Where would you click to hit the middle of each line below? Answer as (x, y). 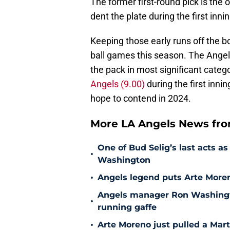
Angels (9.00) (118, 84)
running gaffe (127, 207)
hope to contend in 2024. (141, 99)
